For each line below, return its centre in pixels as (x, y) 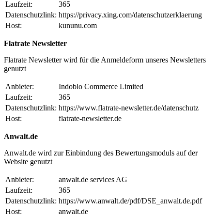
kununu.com (78, 26)
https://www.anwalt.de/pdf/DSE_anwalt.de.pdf (130, 201)
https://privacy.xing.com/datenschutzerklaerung (130, 15)
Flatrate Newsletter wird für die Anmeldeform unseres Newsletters (105, 60)
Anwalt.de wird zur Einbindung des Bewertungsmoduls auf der (101, 153)
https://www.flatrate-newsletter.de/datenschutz (129, 108)
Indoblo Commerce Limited (101, 87)
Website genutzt (28, 162)
